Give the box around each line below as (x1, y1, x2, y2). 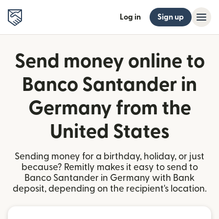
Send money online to (14, 52, 205, 71)
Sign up (157, 13, 184, 21)
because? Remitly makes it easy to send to (21, 163, 198, 172)
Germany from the (28, 99, 191, 118)
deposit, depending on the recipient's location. (12, 184, 207, 194)
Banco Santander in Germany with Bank (24, 174, 195, 183)
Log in (120, 13, 141, 21)
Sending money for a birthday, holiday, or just (15, 152, 204, 161)
